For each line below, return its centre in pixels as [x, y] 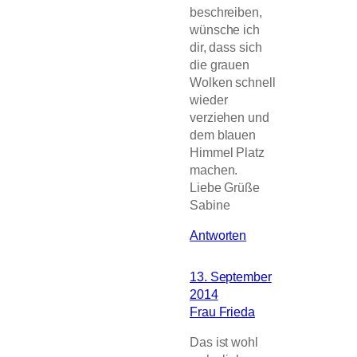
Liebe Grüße [225, 187]
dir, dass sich [226, 47]
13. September [231, 276]
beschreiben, [226, 12]
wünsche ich [225, 29]
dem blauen [223, 134]
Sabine [210, 204]
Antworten [218, 235]
